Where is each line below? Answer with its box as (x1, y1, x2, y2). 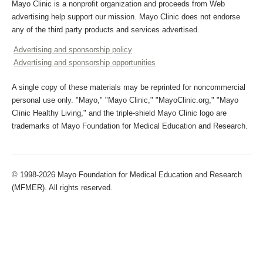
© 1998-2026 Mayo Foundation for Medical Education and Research (12, 170, 242, 179)
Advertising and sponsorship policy (14, 45, 132, 54)
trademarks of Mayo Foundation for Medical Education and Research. (12, 122, 248, 130)
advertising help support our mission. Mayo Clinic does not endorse (12, 12, 240, 21)
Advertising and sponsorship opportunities (14, 58, 156, 67)
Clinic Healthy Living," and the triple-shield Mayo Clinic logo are (12, 109, 227, 117)
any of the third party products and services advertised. (12, 25, 200, 34)
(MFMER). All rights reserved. (12, 183, 113, 192)
